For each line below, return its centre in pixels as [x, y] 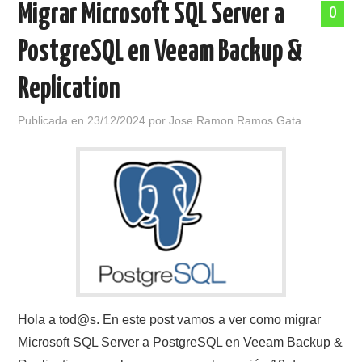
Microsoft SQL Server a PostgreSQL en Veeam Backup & [181, 342]
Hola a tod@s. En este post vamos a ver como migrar [170, 320]
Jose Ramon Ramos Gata [236, 120]
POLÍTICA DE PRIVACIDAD [93, 34]
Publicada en [53, 120]
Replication [69, 90]
